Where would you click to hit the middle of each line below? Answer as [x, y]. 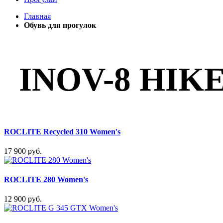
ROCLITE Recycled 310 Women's [62, 131]
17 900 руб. [23, 151]
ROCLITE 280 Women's [46, 180]
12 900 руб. [23, 199]
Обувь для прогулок [60, 25]
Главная [37, 16]
